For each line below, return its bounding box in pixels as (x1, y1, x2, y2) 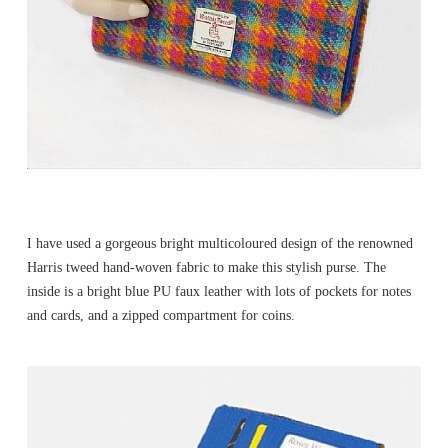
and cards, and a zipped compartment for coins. (27, 307, 295, 323)
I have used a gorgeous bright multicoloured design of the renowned (27, 235, 413, 251)
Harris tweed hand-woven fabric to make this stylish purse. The (27, 259, 386, 275)
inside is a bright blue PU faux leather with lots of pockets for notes (27, 283, 411, 299)
